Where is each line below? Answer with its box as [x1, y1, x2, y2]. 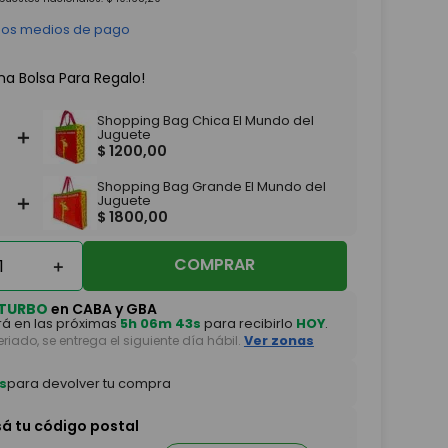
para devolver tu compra [6, 375, 171, 392]
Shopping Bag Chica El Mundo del [96, 112, 314, 129]
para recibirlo [200, 315, 296, 332]
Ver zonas [243, 332, 314, 349]
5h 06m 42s [119, 315, 201, 332]
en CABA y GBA [47, 299, 157, 319]
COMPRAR [174, 253, 256, 277]
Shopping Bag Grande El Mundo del [96, 178, 326, 195]
